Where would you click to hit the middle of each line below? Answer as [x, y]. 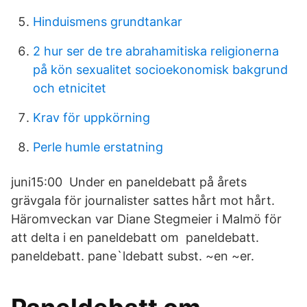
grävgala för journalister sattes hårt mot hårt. [143, 200]
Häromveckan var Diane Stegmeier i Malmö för [146, 219]
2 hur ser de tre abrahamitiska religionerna [156, 51]
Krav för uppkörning [91, 118]
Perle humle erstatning [98, 147]
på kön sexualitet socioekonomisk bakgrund [160, 70]
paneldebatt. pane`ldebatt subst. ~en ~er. [133, 256]
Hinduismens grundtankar [108, 22]
